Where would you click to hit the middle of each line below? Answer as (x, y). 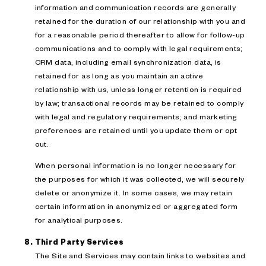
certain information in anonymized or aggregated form (136, 206)
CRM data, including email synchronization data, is (128, 62)
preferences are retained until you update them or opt (136, 130)
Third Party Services (79, 241)
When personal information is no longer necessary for (135, 165)
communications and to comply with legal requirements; (139, 48)
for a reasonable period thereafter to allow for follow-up (140, 35)
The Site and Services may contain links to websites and (140, 255)
